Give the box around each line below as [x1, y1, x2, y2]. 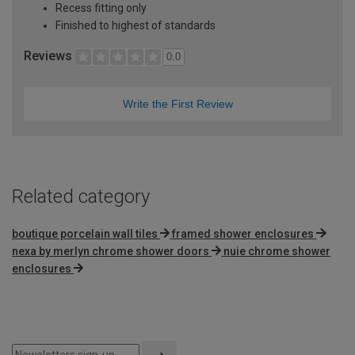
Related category [12, 185, 150, 208]
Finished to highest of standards [55, 18, 216, 32]
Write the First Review [122, 97, 233, 110]
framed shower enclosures [172, 227, 315, 240]
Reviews [24, 48, 75, 63]
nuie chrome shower [223, 244, 331, 258]
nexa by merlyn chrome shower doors [12, 244, 209, 258]
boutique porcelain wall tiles [12, 227, 158, 240]
